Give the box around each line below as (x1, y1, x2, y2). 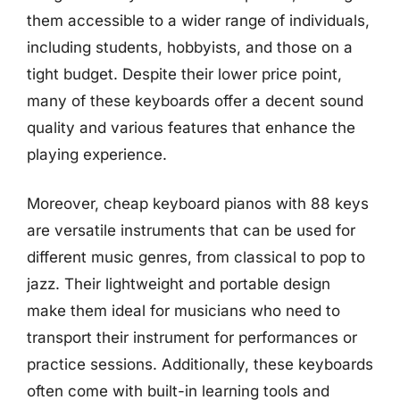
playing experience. (27, 145, 167, 163)
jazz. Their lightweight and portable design (27, 275, 330, 293)
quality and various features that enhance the (27, 118, 355, 137)
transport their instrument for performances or (27, 329, 357, 346)
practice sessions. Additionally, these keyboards (27, 355, 373, 373)
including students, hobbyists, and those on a (27, 37, 353, 56)
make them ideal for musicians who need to (27, 302, 340, 320)
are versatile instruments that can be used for (27, 221, 355, 239)
